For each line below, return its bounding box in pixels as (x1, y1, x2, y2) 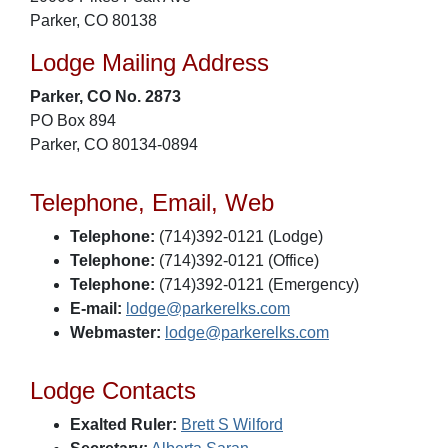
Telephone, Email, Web (30, 189, 274, 216)
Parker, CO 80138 (30, 12, 157, 29)
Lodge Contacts (30, 377, 196, 404)
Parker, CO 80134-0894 (30, 136, 198, 153)
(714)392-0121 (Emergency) (155, 276, 359, 293)
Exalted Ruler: (70, 416, 177, 433)
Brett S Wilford (181, 416, 283, 433)
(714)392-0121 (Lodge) (155, 228, 323, 245)
